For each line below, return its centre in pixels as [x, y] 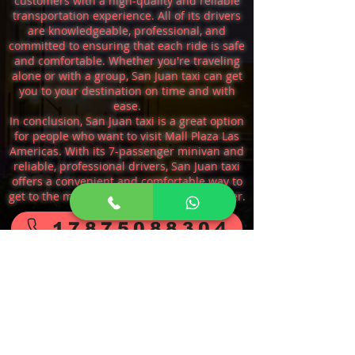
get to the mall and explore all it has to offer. [127, 196]
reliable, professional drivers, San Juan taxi [127, 166]
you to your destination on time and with [127, 91]
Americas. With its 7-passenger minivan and [127, 151]
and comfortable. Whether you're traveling [127, 61]
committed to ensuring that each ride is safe [127, 46]
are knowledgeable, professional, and [127, 31]
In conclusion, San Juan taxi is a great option [127, 121]
